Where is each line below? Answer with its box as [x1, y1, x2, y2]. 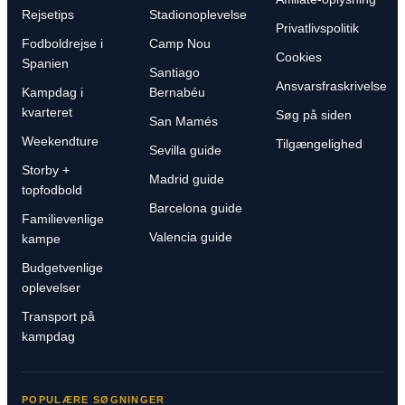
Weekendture [22, 134, 99, 149]
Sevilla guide [148, 143, 221, 158]
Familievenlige [22, 212, 104, 227]
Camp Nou [148, 36, 211, 52]
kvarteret [22, 105, 72, 120]
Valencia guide [148, 230, 232, 245]
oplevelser [22, 280, 80, 296]
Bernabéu [148, 85, 205, 100]
